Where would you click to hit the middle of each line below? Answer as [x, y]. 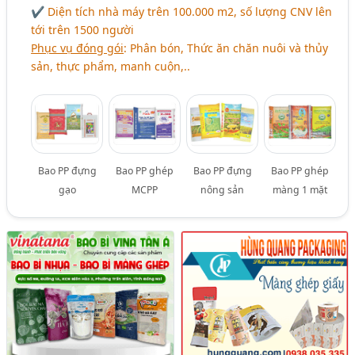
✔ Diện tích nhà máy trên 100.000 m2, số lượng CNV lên [182, 11]
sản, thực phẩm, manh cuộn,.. [111, 66]
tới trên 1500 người [83, 29]
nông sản [223, 189]
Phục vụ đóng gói [78, 48]
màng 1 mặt [300, 189]
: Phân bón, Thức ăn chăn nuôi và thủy [226, 48]
